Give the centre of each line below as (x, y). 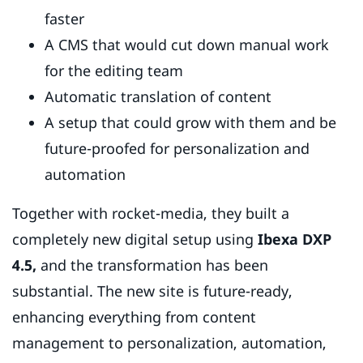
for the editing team (116, 71)
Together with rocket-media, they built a (151, 214)
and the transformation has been (154, 265)
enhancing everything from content (134, 317)
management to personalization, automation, (169, 343)
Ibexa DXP (295, 239)
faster (66, 19)
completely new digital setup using (135, 239)
